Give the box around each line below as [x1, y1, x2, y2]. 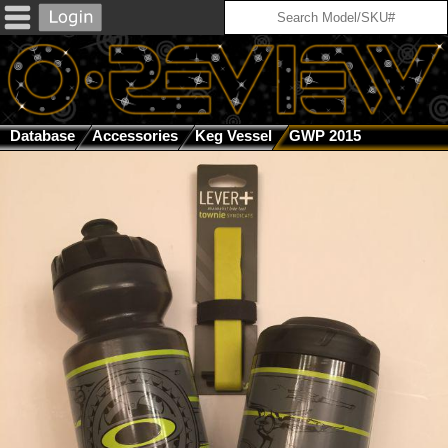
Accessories [92, 127, 178, 145]
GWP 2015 [289, 127, 361, 145]
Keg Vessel [195, 127, 272, 145]
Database [10, 127, 75, 145]
